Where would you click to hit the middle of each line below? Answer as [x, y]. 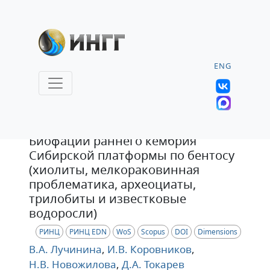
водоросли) [63, 213]
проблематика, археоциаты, [112, 184]
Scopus [153, 232]
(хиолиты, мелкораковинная [114, 170]
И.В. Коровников [148, 249]
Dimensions [218, 232]
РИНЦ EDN [88, 232]
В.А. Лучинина [65, 249]
